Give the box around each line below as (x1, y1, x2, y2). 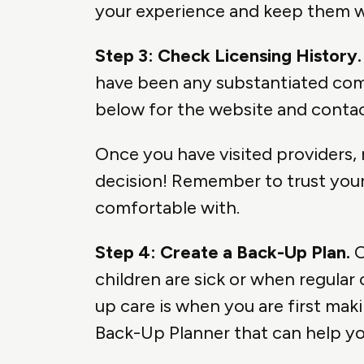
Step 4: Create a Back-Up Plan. (95, 241, 350, 264)
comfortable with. (95, 197, 240, 219)
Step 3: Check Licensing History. (95, 45, 362, 67)
